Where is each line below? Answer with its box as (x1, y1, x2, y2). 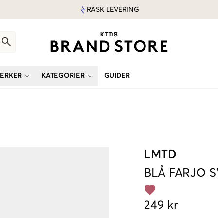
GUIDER (104, 73, 130, 79)
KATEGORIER (41, 73, 85, 79)
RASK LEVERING (87, 6, 139, 13)
